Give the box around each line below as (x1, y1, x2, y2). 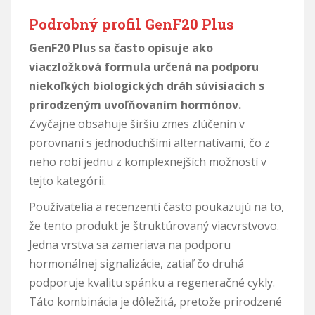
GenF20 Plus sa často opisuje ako (29, 39, 213, 56)
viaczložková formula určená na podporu (29, 58, 259, 75)
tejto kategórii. (29, 172, 106, 188)
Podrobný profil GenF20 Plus (29, 14, 234, 33)
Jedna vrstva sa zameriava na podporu (29, 236, 231, 252)
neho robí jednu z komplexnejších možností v (29, 153, 266, 169)
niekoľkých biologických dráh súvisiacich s (29, 77, 264, 94)
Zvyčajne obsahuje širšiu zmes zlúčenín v (29, 115, 245, 131)
